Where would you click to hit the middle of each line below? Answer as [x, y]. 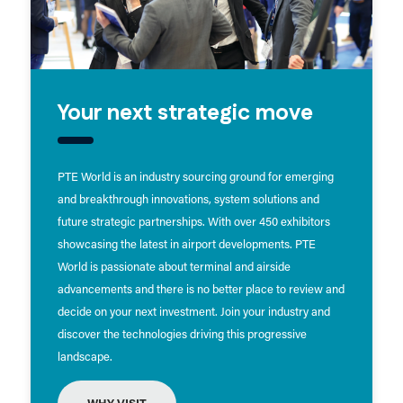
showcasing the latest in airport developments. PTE [186, 246]
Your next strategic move [185, 114]
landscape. [86, 358]
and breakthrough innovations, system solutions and [188, 201]
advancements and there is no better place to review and [201, 291]
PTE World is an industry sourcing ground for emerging [195, 178]
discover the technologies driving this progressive [182, 336]
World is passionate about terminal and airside [174, 268]
